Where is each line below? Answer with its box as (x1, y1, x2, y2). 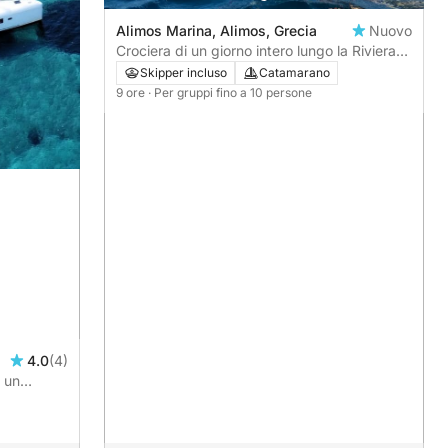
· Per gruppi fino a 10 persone (148, 85, 312, 101)
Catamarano (259, 65, 330, 81)
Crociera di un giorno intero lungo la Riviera (116, 42, 396, 60)
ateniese (116, 62, 171, 80)
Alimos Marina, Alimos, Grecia (116, 22, 317, 40)
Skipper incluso (140, 65, 227, 81)
